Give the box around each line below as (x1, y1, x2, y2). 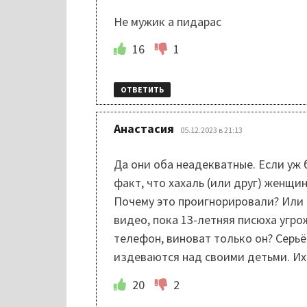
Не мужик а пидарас (113, 13, 221, 29)
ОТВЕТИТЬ (120, 84, 164, 95)
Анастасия (113, 121, 174, 137)
